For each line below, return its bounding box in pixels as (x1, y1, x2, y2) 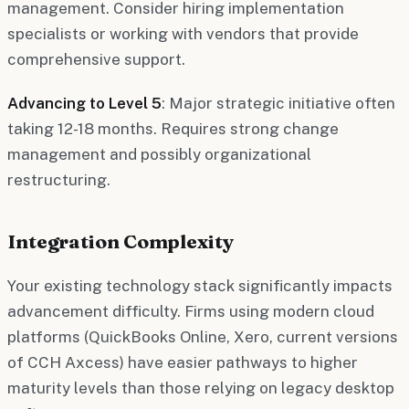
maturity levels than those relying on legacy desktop (7, 378, 394, 397)
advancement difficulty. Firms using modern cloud (7, 301, 374, 320)
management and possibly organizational (7, 144, 311, 163)
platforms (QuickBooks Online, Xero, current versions (7, 327, 398, 346)
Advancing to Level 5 (7, 93, 162, 112)
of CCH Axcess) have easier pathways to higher (7, 352, 358, 372)
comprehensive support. (7, 49, 185, 68)
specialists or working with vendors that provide (7, 24, 359, 43)
